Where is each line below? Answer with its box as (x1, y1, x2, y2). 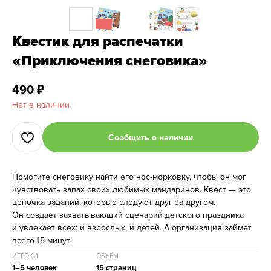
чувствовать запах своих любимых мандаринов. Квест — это (12, 183, 251, 195)
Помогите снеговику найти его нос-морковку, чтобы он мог (12, 171, 246, 183)
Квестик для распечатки (12, 30, 183, 52)
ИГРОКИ (12, 251, 38, 261)
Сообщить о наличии (108, 131, 193, 143)
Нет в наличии (12, 99, 70, 111)
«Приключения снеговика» (12, 50, 207, 71)
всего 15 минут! (12, 234, 72, 246)
